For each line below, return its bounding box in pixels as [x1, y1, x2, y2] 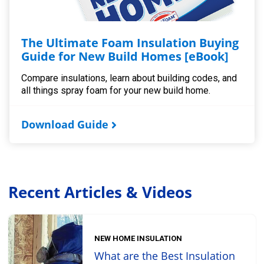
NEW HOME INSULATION [94, 234, 183, 243]
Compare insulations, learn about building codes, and [21, 72, 237, 84]
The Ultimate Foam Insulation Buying [21, 34, 239, 51]
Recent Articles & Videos [8, 181, 193, 203]
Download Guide [21, 117, 109, 131]
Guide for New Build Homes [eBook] [21, 48, 229, 64]
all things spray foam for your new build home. [21, 84, 211, 96]
